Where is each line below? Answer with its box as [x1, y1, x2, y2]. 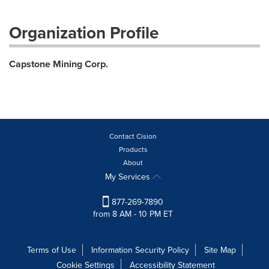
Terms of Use [26, 244, 76, 256]
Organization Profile [9, 20, 159, 44]
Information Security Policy [91, 244, 189, 256]
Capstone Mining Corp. [9, 57, 108, 71]
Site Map [204, 244, 236, 256]
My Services [105, 171, 153, 183]
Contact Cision [109, 131, 157, 141]
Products [118, 144, 148, 154]
